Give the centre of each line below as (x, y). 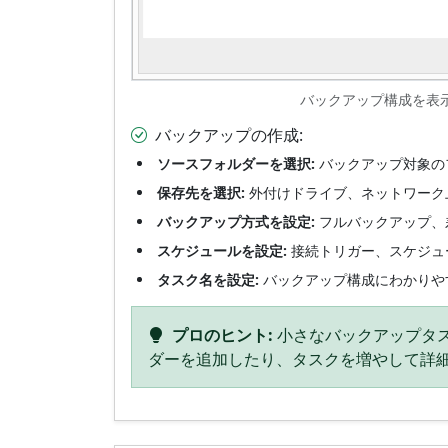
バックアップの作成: (229, 134)
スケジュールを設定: (222, 250)
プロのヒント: (222, 334)
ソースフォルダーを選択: (236, 163)
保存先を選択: (201, 192)
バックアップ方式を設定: (236, 221)
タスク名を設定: (208, 279)
